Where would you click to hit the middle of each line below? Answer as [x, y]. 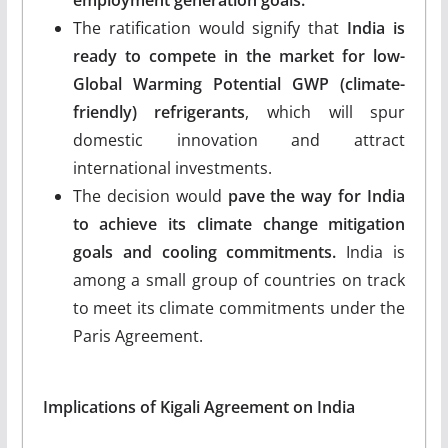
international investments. [172, 167]
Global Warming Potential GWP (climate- [239, 83]
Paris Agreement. [137, 335]
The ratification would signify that [210, 27]
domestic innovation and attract [239, 139]
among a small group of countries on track [239, 279]
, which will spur [325, 111]
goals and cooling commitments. [204, 251]
